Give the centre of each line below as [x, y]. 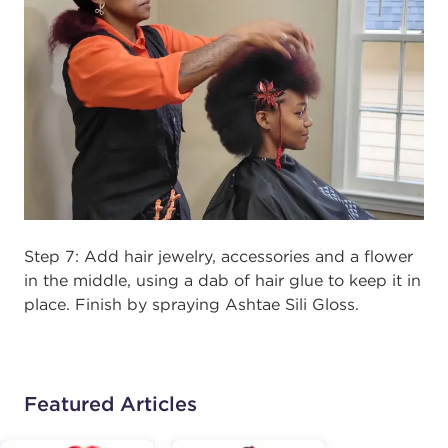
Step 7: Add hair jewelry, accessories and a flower [218, 256]
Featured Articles [110, 404]
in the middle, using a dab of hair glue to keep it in [222, 280]
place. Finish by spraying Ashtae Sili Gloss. [191, 304]
